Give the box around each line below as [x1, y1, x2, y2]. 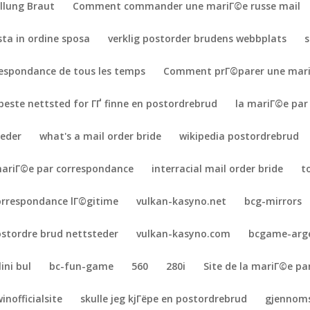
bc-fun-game [49, 259, 114, 273]
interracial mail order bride [152, 162, 284, 175]
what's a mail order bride [39, 129, 162, 143]
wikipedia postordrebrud [179, 129, 300, 143]
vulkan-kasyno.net [136, 194, 227, 208]
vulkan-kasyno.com [136, 227, 231, 240]
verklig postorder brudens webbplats [108, 32, 287, 45]
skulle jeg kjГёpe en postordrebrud [80, 292, 248, 305]
